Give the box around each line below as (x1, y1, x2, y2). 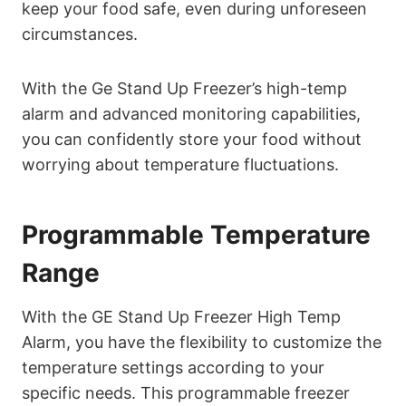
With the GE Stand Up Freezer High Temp (22, 307, 341, 327)
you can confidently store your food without (22, 130, 362, 150)
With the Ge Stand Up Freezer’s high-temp (22, 79, 347, 99)
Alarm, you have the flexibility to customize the (22, 333, 382, 353)
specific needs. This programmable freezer (22, 383, 350, 403)
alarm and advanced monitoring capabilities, (22, 104, 361, 124)
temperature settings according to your (22, 358, 324, 378)
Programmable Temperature (22, 219, 371, 251)
